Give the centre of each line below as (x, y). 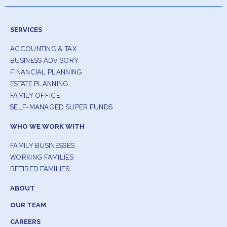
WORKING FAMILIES (42, 158)
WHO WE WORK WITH (47, 127)
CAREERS (25, 222)
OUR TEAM (28, 205)
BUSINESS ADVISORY (45, 61)
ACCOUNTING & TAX (43, 49)
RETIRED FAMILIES (40, 169)
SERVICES (26, 30)
